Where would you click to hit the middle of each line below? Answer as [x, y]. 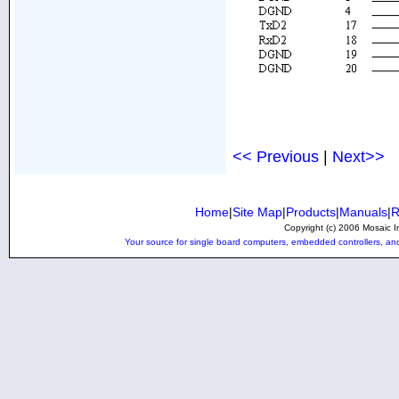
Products [310, 212]
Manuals [363, 212]
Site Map [257, 212]
